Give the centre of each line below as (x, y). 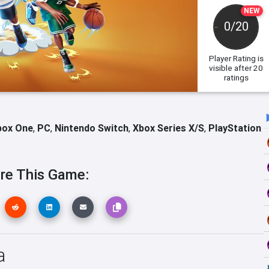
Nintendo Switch (92, 128)
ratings (236, 77)
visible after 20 (236, 68)
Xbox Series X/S (168, 128)
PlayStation (235, 128)
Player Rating (232, 58)
